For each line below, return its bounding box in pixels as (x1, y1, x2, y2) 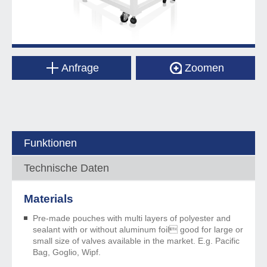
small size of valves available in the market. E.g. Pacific (33, 235, 240, 246)
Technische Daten (24, 162, 109, 174)
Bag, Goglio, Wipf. (33, 247, 101, 257)
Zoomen (185, 61, 225, 74)
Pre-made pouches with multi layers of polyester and (33, 213, 231, 223)
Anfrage (61, 61, 100, 74)
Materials (24, 192, 73, 205)
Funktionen (24, 136, 77, 149)
